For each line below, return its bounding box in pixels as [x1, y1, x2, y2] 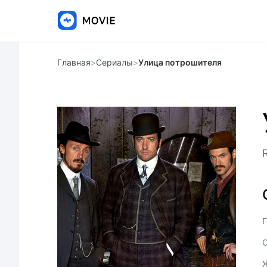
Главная [57, 57, 91, 67]
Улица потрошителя [138, 57, 222, 67]
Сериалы [96, 57, 133, 67]
